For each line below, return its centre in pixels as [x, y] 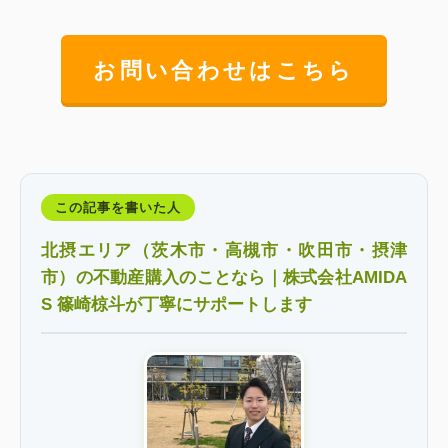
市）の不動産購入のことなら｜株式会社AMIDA [224, 277]
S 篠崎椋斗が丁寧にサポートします [176, 304]
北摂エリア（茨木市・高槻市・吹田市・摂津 [224, 250]
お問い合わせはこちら [224, 71]
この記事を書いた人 [118, 207]
